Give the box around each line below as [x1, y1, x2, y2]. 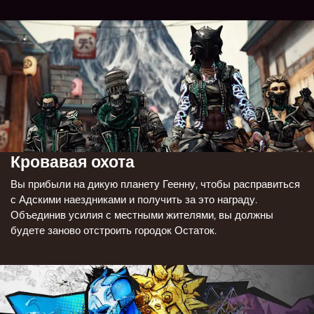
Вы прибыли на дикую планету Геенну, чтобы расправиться [11, 177, 300, 191]
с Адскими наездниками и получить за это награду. [11, 193, 257, 207]
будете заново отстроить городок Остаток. [11, 224, 217, 238]
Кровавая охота [11, 151, 135, 172]
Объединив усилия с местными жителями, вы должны [11, 208, 273, 222]
